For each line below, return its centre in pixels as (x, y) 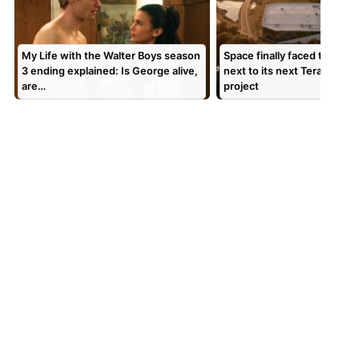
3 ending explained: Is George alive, (110, 71)
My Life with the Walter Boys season (111, 56)
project (242, 87)
